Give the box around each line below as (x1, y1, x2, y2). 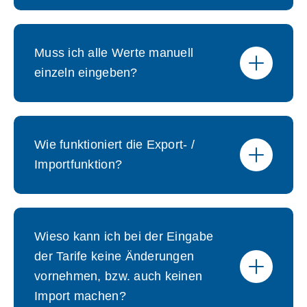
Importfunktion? (34, 158, 123, 171)
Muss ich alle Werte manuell (34, 46, 194, 60)
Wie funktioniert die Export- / (34, 138, 195, 151)
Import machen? (34, 289, 126, 303)
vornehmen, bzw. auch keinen (34, 269, 203, 283)
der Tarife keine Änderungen (34, 249, 195, 263)
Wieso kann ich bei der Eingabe (34, 230, 214, 243)
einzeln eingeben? (34, 66, 138, 79)
